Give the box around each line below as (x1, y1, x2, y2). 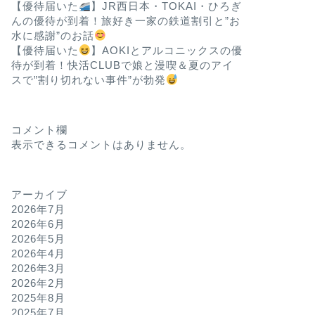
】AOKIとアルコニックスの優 (91, 44, 243, 56)
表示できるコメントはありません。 (11, 139, 191, 150)
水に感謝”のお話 (11, 30, 94, 41)
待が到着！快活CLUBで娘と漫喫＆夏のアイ (11, 59, 233, 71)
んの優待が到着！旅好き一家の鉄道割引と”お (11, 15, 240, 27)
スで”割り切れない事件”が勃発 (11, 74, 166, 86)
